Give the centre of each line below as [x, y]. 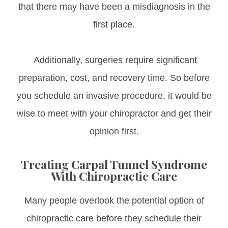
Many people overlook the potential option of [114, 200]
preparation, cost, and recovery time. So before [114, 78]
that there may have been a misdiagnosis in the [114, 6]
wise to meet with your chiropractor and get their [114, 113]
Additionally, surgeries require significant [114, 60]
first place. [114, 24]
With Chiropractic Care [114, 176]
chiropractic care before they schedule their [114, 218]
